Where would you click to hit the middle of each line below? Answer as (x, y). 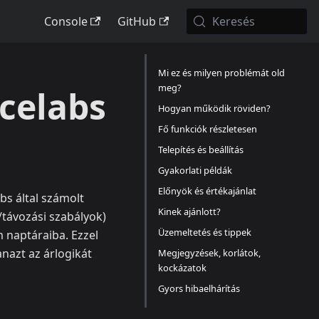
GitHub (136, 21)
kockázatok (182, 268)
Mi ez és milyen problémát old (221, 73)
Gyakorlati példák (195, 170)
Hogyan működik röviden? (214, 108)
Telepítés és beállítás (201, 150)
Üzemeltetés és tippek (205, 232)
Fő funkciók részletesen (208, 129)
